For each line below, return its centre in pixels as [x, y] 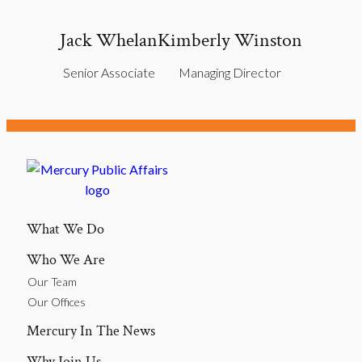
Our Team [52, 281]
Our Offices [57, 301]
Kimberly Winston [230, 40]
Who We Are [66, 259]
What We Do [65, 229]
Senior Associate [109, 72]
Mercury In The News [91, 330]
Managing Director [230, 72]
